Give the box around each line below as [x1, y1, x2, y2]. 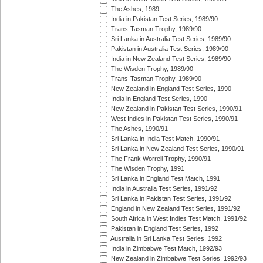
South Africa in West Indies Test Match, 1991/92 [109, 215, 247, 222]
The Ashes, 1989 [109, 5, 159, 13]
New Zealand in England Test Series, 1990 [109, 85, 231, 93]
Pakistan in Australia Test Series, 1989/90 [109, 45, 228, 53]
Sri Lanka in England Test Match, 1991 [109, 175, 220, 183]
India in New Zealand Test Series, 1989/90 [109, 55, 231, 63]
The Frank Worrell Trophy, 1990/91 [109, 155, 211, 163]
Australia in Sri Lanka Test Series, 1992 [109, 235, 222, 242]
